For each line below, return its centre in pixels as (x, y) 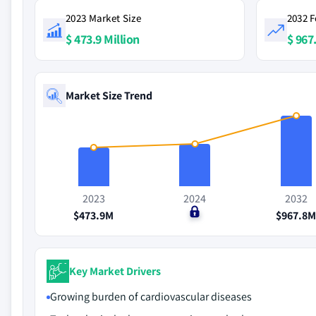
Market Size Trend (109, 95)
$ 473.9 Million (103, 39)
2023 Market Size (103, 18)
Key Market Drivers (115, 271)
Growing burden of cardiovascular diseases (151, 297)
